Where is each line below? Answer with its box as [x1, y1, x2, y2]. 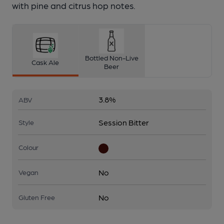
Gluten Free [18, 193, 55, 201]
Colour [18, 143, 38, 151]
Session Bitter [98, 117, 149, 127]
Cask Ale [31, 57, 59, 66]
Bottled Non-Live [84, 53, 138, 61]
